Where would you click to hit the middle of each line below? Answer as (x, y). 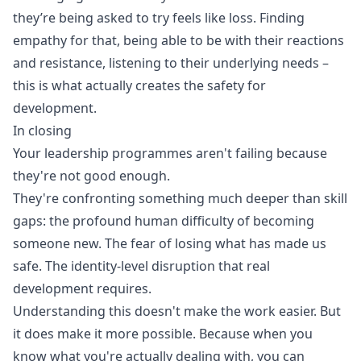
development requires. (82, 288)
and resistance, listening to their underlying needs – (171, 63)
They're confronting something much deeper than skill (180, 198)
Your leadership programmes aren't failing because (170, 153)
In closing (42, 131)
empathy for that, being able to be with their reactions (178, 40)
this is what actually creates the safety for (139, 85)
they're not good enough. (91, 176)
